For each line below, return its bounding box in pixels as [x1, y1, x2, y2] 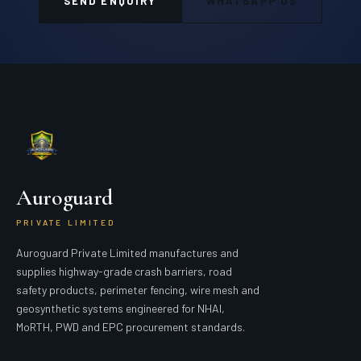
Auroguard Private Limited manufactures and [16, 246, 239, 259]
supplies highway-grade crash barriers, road [16, 264, 232, 278]
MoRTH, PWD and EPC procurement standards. [16, 320, 245, 334]
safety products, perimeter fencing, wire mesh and [16, 283, 259, 297]
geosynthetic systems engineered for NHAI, [16, 301, 225, 315]
